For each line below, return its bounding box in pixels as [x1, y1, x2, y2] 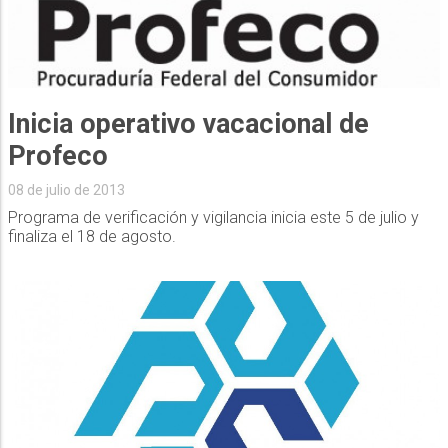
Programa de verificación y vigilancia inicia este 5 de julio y [7, 207, 419, 227]
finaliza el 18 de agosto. [7, 226, 176, 246]
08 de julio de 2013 [7, 181, 125, 198]
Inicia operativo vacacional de [7, 107, 369, 140]
